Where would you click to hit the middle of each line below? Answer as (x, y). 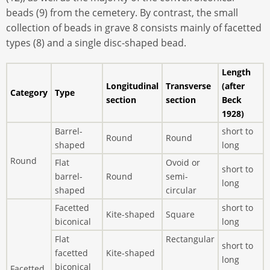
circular (181, 190)
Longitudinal (132, 86)
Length (236, 72)
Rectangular (190, 239)
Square (180, 214)
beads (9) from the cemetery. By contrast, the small (122, 13)
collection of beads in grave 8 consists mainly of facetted (134, 28)
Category (29, 92)
